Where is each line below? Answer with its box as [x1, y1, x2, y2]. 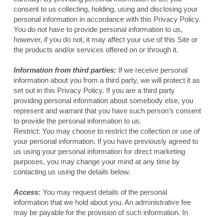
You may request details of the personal [40, 188, 167, 197]
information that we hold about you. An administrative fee [13, 198, 191, 207]
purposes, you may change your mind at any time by [13, 157, 180, 166]
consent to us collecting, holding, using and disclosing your [13, 5, 198, 14]
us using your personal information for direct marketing [13, 147, 185, 156]
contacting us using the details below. [13, 168, 130, 176]
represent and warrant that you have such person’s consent [13, 107, 201, 115]
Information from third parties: [13, 66, 116, 75]
